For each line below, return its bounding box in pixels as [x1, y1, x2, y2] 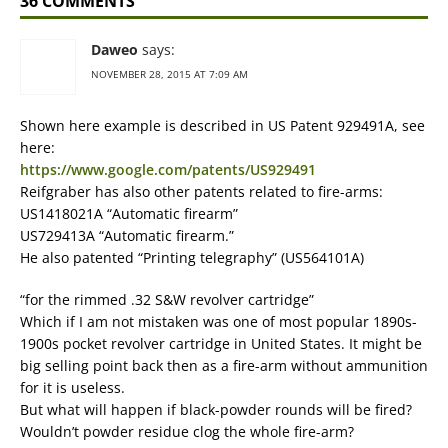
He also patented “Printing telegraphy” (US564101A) [20, 248, 364, 268]
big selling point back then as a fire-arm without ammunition [20, 356, 428, 376]
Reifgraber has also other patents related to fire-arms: [20, 182, 383, 202]
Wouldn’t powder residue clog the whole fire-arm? [20, 422, 354, 442]
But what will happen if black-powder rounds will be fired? [20, 400, 412, 420]
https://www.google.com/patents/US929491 [20, 160, 316, 180]
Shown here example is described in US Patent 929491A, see [20, 116, 425, 136]
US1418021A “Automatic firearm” [20, 204, 238, 224]
